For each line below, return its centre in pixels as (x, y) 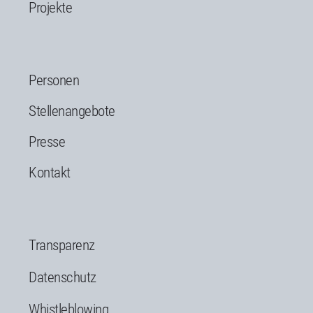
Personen (54, 80)
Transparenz (62, 245)
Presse (47, 141)
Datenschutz (63, 277)
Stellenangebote (72, 111)
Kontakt (50, 172)
